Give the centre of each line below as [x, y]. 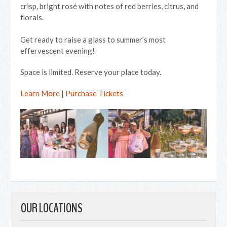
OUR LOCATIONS [52, 208]
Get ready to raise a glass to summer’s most [93, 40]
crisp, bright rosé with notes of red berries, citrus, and [109, 6]
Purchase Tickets [94, 93]
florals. [32, 17]
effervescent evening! [58, 51]
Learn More [40, 93]
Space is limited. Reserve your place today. [91, 72]
